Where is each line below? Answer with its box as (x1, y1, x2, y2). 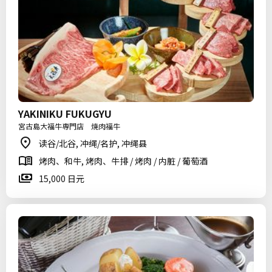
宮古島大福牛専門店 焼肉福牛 (18, 121, 120, 131)
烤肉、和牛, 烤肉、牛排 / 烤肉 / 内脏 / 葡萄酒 (39, 155, 208, 167)
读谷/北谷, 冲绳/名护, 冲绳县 (39, 137, 147, 149)
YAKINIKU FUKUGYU (18, 106, 112, 121)
